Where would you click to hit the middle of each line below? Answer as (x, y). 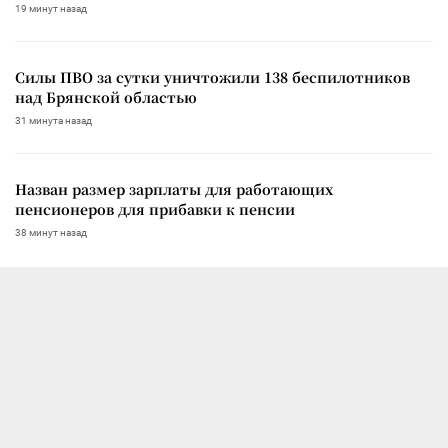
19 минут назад (51, 8)
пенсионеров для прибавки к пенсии (155, 208)
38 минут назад (51, 232)
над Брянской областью (106, 96)
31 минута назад (53, 120)
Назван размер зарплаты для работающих (174, 188)
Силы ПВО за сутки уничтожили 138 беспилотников (212, 76)
